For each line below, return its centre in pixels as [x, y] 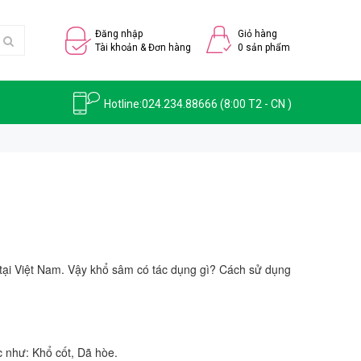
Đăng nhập [119, 34]
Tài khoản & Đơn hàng [143, 48]
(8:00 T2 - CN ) [255, 104]
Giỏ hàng [257, 34]
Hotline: [123, 104]
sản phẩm [267, 48]
